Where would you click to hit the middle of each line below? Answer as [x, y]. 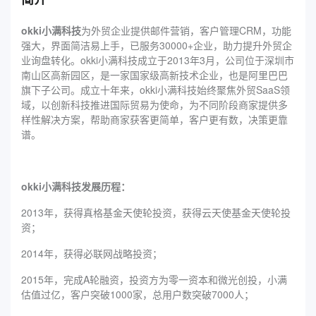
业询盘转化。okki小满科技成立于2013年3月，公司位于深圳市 [158, 60]
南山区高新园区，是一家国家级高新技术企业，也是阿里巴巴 [154, 74]
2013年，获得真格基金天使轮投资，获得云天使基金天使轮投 [156, 212]
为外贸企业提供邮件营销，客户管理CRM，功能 [186, 30]
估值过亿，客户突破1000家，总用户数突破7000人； [138, 294]
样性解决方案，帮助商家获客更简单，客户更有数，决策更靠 [154, 119]
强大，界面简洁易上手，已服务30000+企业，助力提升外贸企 [157, 45]
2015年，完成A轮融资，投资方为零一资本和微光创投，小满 [154, 279]
